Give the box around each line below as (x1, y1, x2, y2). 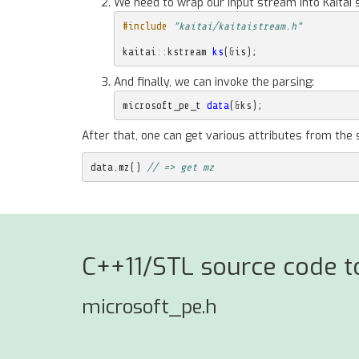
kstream (167, 45, 207, 58)
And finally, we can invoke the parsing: (114, 75, 314, 90)
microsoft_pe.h (82, 294, 217, 320)
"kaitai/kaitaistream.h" (172, 19, 302, 32)
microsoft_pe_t (122, 99, 201, 111)
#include (122, 19, 167, 32)
